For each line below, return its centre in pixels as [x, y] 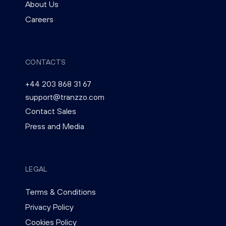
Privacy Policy [49, 207]
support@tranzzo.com [65, 97]
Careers [39, 19]
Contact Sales [51, 111]
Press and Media [55, 126]
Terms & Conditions [61, 192]
